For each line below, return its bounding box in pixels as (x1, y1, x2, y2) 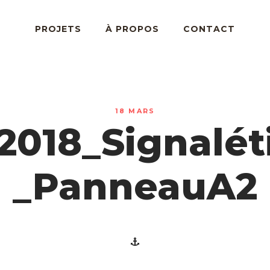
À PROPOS (105, 24, 159, 34)
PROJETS (35, 24, 81, 34)
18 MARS (115, 107, 155, 115)
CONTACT (183, 24, 235, 34)
